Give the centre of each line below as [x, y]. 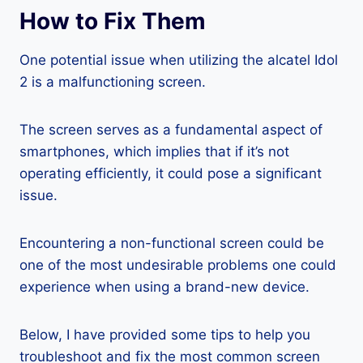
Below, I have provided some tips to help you [165, 335]
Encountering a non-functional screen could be [172, 243]
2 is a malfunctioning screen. [113, 82]
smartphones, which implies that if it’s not [154, 152]
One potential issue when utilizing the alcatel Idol [179, 60]
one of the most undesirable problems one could [178, 265]
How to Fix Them [113, 21]
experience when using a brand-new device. [164, 287]
